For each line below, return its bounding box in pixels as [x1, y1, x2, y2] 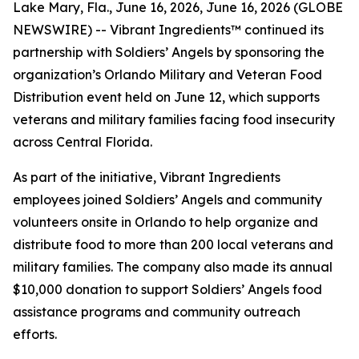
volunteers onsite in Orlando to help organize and [13, 214, 318, 230]
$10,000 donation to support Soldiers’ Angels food [13, 281, 322, 297]
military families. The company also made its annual [13, 259, 333, 275]
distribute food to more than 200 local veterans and [13, 236, 333, 252]
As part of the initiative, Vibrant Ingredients [13, 169, 280, 185]
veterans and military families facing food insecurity [13, 111, 335, 127]
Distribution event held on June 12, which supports [13, 89, 320, 105]
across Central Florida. [13, 134, 152, 150]
